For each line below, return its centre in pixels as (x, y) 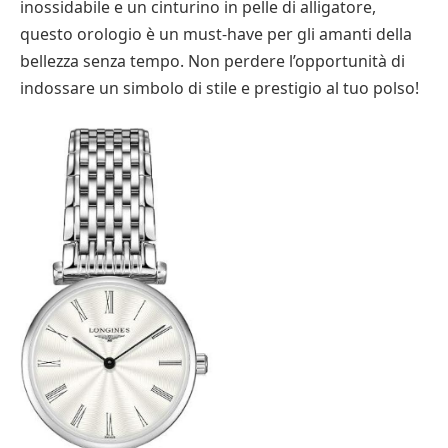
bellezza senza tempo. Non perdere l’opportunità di (212, 61)
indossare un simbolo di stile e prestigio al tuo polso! (219, 88)
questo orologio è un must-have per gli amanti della (216, 34)
